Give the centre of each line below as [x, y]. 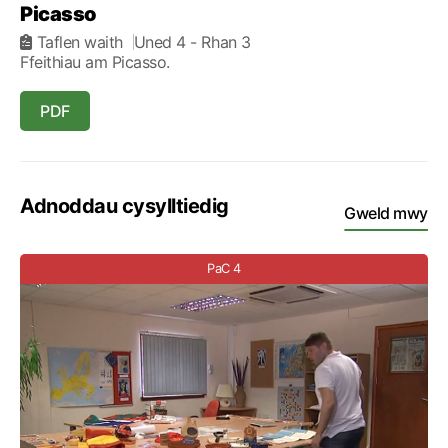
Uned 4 [162, 42]
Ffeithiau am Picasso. [95, 62]
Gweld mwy [386, 212]
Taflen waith [79, 42]
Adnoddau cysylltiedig [124, 206]
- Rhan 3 [220, 42]
